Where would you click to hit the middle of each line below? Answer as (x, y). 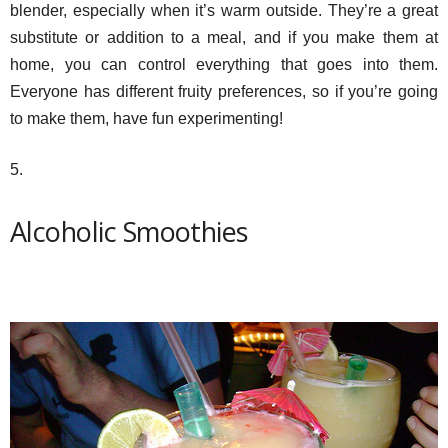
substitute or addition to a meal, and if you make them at (224, 37)
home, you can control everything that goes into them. (224, 64)
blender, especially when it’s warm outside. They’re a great (224, 10)
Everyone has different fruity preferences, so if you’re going (224, 91)
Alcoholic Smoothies (129, 231)
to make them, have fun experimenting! (146, 118)
